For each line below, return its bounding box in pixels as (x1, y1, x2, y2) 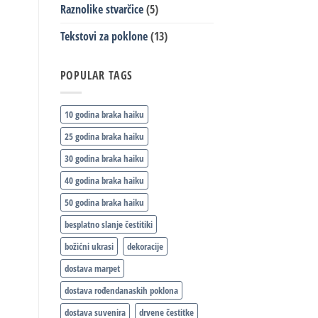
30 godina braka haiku (64, 152, 144, 165)
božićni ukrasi (64, 240, 114, 253)
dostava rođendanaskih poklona (64, 284, 178, 297)
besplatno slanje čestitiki (64, 218, 153, 231)
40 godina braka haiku (64, 174, 144, 187)
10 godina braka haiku (64, 108, 144, 121)
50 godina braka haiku (64, 196, 144, 209)
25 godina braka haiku (64, 130, 144, 143)
